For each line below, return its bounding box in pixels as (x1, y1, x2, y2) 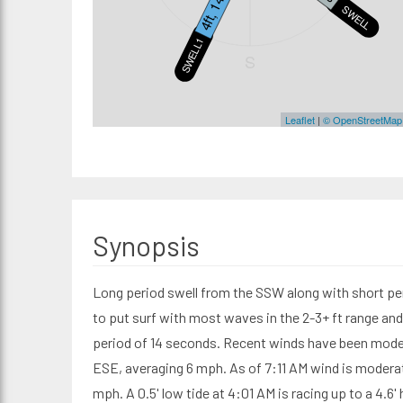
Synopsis (92, 229, 200, 262)
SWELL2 (339, 2, 374, 33)
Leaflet (284, 112, 315, 127)
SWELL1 (176, 34, 207, 76)
